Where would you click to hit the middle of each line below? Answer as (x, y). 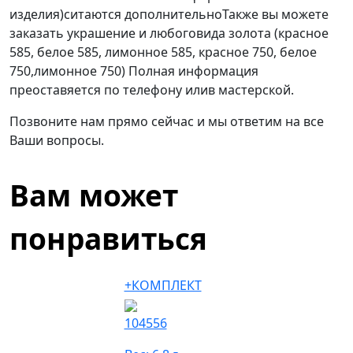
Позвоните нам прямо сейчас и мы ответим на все (167, 121)
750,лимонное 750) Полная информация (134, 71)
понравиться (108, 238)
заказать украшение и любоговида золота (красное (169, 33)
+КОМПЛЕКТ (163, 285)
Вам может (94, 195)
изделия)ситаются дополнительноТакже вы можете (169, 14)
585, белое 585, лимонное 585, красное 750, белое (163, 52)
